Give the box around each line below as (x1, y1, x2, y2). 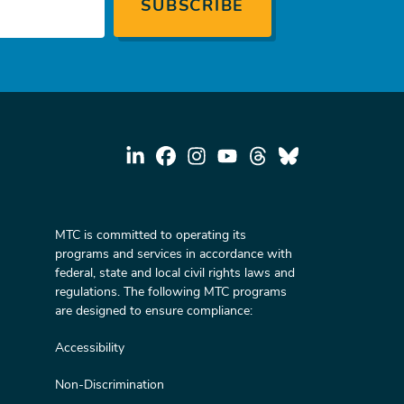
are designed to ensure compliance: (54, 302, 252, 319)
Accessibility (54, 339, 124, 356)
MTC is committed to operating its (54, 226, 246, 243)
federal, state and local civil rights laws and (54, 264, 295, 281)
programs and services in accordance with (54, 245, 292, 262)
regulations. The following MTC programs (54, 283, 287, 300)
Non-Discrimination (54, 376, 164, 393)
